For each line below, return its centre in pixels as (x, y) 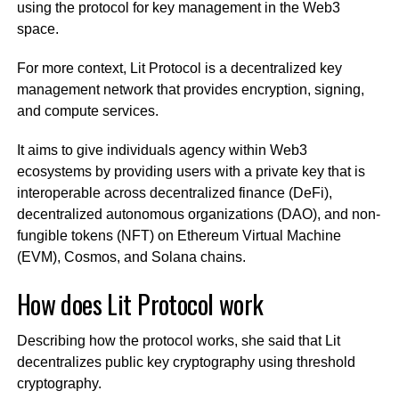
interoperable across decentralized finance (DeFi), (174, 193)
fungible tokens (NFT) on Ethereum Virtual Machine (179, 236)
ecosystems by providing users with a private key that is (191, 172)
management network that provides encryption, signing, (190, 90)
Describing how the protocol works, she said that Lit (178, 341)
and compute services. (89, 111)
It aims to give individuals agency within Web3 (162, 151)
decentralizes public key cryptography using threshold (186, 362)
